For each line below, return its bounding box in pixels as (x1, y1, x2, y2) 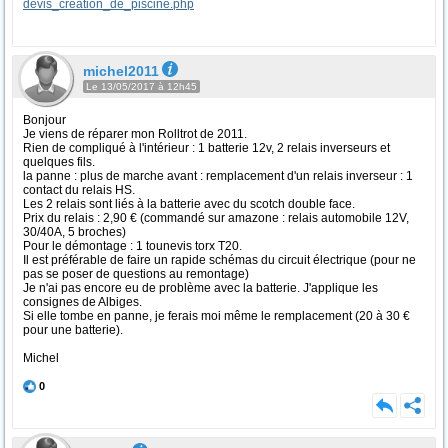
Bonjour (23, 113, 66, 127)
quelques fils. (23, 155, 95, 169)
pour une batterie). (23, 323, 123, 337)
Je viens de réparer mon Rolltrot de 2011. (23, 127, 247, 141)
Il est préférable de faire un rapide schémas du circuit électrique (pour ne (23, 253, 416, 267)
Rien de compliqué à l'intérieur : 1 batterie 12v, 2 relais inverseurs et (23, 141, 390, 155)
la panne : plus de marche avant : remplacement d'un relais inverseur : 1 (23, 169, 413, 183)
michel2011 (83, 63, 159, 79)
